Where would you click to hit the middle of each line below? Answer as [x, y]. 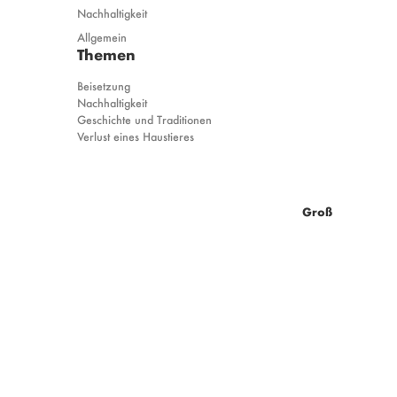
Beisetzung [104, 85]
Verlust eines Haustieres [136, 136]
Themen [106, 53]
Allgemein [102, 36]
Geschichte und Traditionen [144, 119]
